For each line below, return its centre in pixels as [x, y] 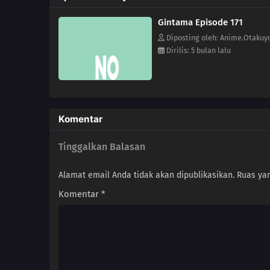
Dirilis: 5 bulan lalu [198, 51]
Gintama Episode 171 [200, 23]
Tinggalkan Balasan [102, 147]
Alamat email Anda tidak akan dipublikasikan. [146, 175]
